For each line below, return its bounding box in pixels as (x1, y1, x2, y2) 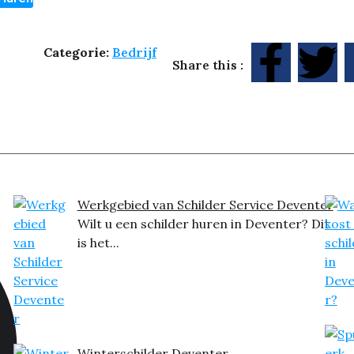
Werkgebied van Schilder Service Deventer (77, 197, 333, 213)
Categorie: (43, 44, 112, 61)
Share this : (171, 57, 243, 73)
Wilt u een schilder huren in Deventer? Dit (77, 216, 330, 232)
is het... (77, 235, 119, 251)
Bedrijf (111, 44, 156, 61)
